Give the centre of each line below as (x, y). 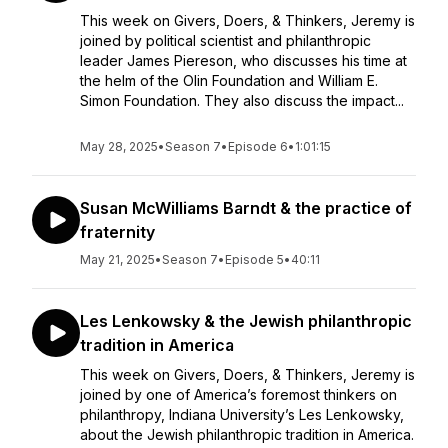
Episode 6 (258, 146)
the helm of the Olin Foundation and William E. (229, 80)
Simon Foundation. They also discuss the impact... (242, 100)
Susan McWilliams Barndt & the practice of (246, 208)
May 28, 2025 (119, 146)
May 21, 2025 (117, 259)
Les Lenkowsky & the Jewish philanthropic (246, 321)
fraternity (117, 232)
